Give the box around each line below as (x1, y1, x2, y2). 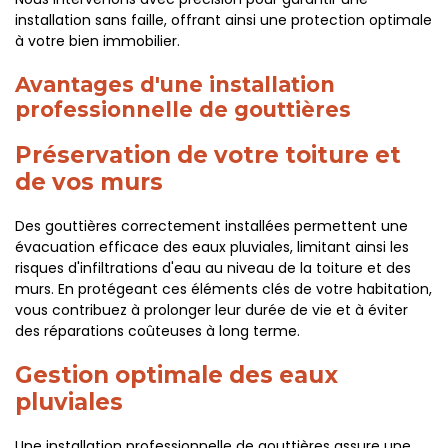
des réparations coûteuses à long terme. (15, 321, 300, 341)
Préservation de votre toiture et (15, 141, 401, 169)
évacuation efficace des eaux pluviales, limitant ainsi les (15, 237, 409, 257)
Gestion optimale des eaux (15, 361, 338, 389)
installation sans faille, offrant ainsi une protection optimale (15, 10, 432, 30)
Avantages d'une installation (15, 72, 335, 97)
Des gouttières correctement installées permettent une (15, 216, 408, 236)
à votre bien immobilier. (15, 31, 180, 51)
